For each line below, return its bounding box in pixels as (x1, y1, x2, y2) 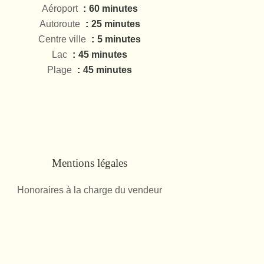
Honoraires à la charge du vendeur (17, 185, 162, 195)
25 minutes (91, 19, 140, 29)
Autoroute (39, 19, 82, 29)
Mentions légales (52, 157, 127, 169)
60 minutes (88, 4, 138, 14)
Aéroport (41, 4, 80, 14)
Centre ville (38, 34, 88, 44)
